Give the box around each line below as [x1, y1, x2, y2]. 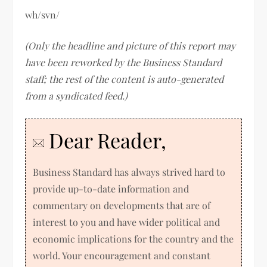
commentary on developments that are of [33, 198, 211, 212]
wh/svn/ [25, 8, 60, 21]
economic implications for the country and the [33, 232, 234, 245]
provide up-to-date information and [33, 182, 190, 195]
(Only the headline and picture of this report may [25, 39, 236, 52]
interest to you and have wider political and [33, 215, 221, 228]
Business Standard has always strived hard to [33, 165, 226, 178]
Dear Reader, [44, 126, 167, 154]
